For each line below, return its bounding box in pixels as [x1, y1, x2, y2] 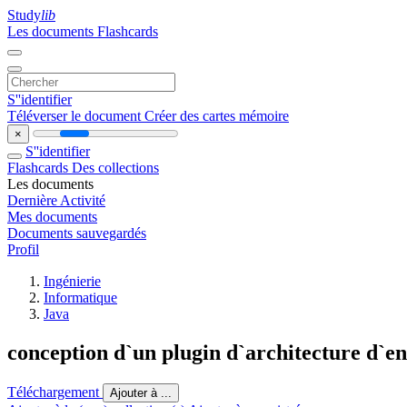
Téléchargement [7, 383, 103, 400]
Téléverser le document [7, 108, 144, 124]
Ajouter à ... [110, 385, 172, 400]
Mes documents [7, 209, 97, 224]
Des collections [72, 160, 159, 175]
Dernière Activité [7, 193, 105, 208]
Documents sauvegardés [7, 225, 146, 241]
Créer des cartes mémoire [144, 108, 289, 124]
